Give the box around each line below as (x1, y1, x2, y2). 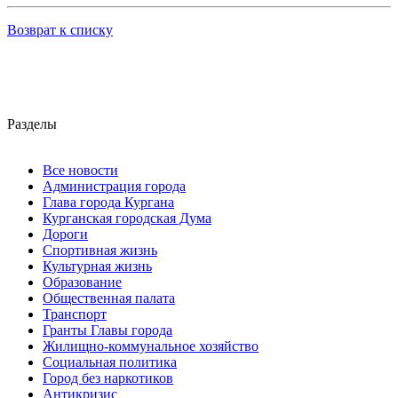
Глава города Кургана (43, 195, 174, 211)
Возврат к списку (7, 22, 113, 38)
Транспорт (43, 306, 107, 322)
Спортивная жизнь (43, 243, 157, 259)
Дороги (43, 227, 88, 243)
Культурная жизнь (43, 259, 152, 275)
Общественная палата (43, 291, 175, 306)
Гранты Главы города (43, 322, 172, 338)
